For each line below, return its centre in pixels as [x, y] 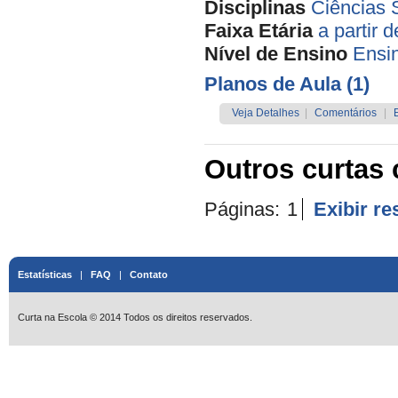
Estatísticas [45, 275]
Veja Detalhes [266, 113]
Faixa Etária [259, 31]
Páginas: [245, 209]
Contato [149, 275]
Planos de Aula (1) [287, 84]
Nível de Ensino [276, 54]
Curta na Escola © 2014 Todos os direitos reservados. [135, 317]
